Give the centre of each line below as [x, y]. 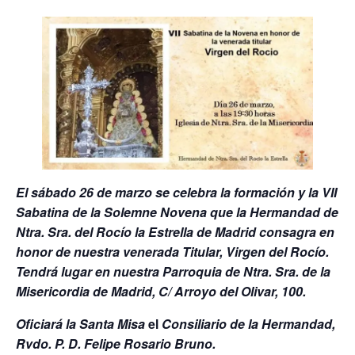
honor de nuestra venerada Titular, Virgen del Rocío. [172, 251]
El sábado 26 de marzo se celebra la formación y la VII [176, 192]
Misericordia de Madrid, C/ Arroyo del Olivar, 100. [161, 291]
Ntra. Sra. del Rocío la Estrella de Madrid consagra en [175, 231]
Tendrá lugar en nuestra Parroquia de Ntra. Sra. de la [173, 271]
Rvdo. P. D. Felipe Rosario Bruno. [116, 343]
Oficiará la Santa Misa [80, 323]
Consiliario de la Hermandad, [248, 323]
